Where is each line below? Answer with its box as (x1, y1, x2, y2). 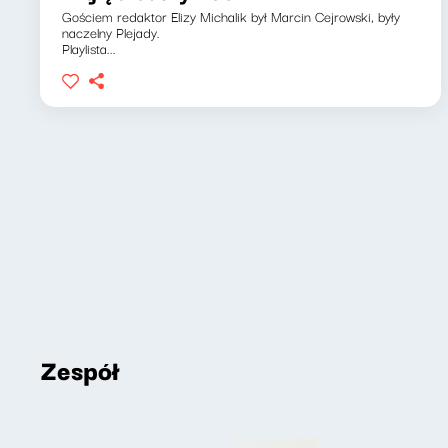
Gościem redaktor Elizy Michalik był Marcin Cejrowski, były (62, 5, 400, 27)
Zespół (40, 349, 120, 389)
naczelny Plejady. (62, 21, 160, 43)
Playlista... (62, 37, 116, 59)
